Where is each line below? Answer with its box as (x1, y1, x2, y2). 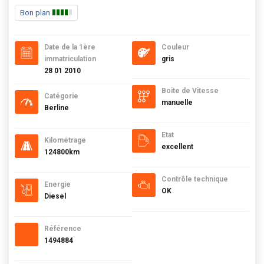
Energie (44, 180, 71, 189)
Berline (44, 103, 69, 112)
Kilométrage (44, 136, 86, 144)
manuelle (161, 98, 193, 107)
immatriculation (44, 54, 96, 63)
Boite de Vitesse (161, 86, 219, 95)
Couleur (161, 42, 189, 51)
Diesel (44, 192, 66, 200)
